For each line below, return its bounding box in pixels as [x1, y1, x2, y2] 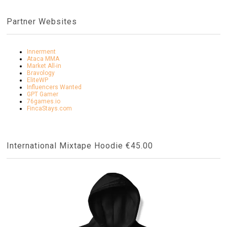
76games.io [27, 98, 61, 105]
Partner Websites [7, 17, 78, 27]
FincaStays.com [27, 105, 72, 112]
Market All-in [27, 62, 62, 70]
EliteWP [27, 77, 49, 84]
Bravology [27, 69, 55, 77]
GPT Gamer [27, 91, 59, 98]
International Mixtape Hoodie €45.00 [7, 141, 154, 151]
